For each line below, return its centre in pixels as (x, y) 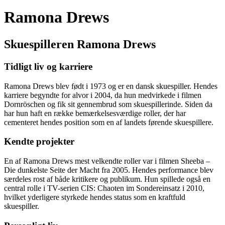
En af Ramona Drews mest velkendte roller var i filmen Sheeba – (107, 161)
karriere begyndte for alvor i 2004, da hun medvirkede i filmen (103, 95)
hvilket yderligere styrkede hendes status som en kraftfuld (95, 197)
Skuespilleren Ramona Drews (80, 44)
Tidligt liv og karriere (48, 66)
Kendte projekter (39, 142)
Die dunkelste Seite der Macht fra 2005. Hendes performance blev (109, 170)
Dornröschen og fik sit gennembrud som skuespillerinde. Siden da (108, 104)
